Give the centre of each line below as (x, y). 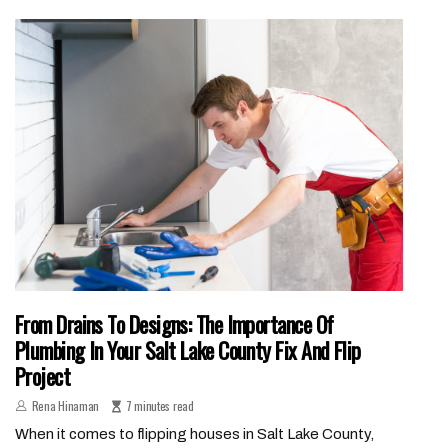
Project (43, 375)
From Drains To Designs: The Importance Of (174, 323)
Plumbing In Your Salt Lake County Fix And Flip (188, 349)
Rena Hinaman (65, 405)
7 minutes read (159, 405)
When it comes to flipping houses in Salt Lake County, (194, 433)
